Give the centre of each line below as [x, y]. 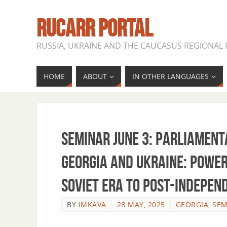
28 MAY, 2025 [141, 204]
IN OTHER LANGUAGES [171, 76]
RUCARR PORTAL [94, 28]
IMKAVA [92, 204]
